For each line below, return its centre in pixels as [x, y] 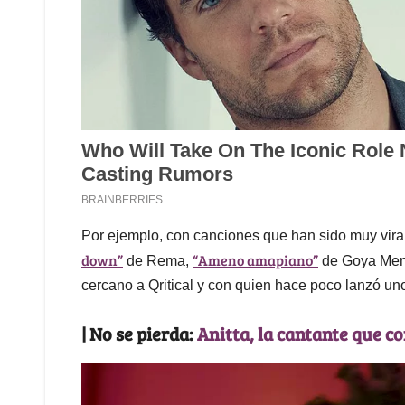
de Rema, [158, 261]
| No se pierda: [139, 334]
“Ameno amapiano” [255, 260]
